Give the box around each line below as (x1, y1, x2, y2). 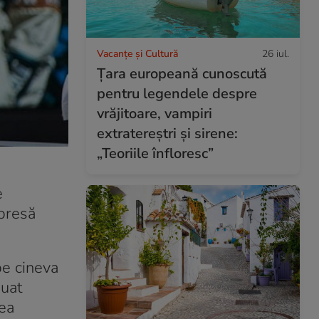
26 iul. (262, 46, 289, 61)
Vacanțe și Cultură (97, 46, 178, 61)
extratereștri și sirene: (97, 123, 238, 143)
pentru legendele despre (97, 83, 257, 103)
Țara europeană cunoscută (97, 63, 267, 83)
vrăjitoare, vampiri (97, 103, 212, 123)
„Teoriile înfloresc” (97, 143, 214, 163)
